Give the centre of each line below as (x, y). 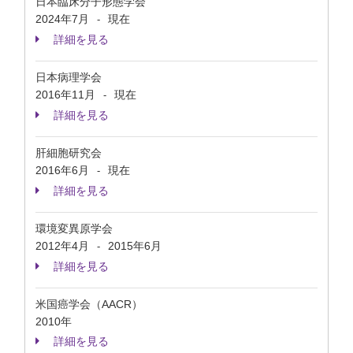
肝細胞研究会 (69, 153)
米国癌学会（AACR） (89, 304)
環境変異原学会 (74, 229)
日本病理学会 (69, 77)
